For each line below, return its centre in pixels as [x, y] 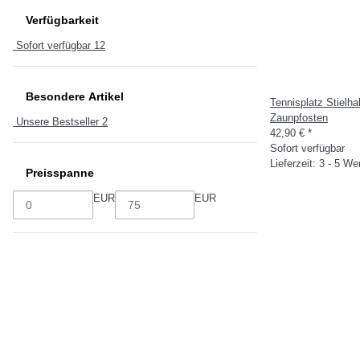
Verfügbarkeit [64, 20]
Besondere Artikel [76, 96]
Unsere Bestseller [57, 122]
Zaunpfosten [299, 118]
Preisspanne [61, 173]
